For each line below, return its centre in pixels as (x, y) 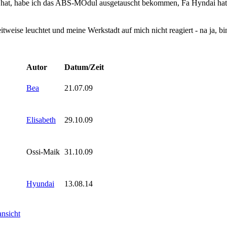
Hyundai (40, 183)
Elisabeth (41, 120)
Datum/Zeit (84, 67)
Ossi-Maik (43, 152)
